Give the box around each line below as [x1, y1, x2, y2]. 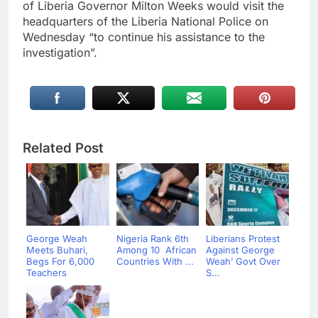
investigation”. [23, 45, 97, 60]
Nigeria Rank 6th [116, 232, 189, 244]
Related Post [23, 139, 104, 156]
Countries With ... [116, 255, 194, 267]
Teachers [26, 266, 67, 278]
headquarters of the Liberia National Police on [23, 13, 268, 28]
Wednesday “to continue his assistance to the [23, 29, 265, 44]
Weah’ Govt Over [206, 255, 280, 267]
